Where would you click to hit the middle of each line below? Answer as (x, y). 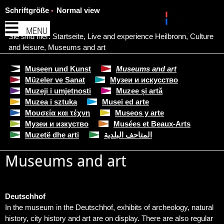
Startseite (68, 36)
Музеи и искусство (144, 80)
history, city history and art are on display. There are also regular (109, 218)
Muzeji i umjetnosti (58, 91)
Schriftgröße (27, 10)
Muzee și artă (139, 91)
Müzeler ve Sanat (55, 80)
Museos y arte (139, 113)
